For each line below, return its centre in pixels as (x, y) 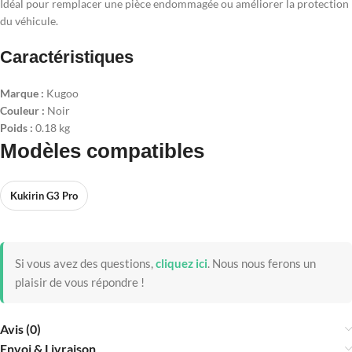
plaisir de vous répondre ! (80, 282)
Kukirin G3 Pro (44, 196)
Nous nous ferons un (263, 264)
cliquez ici (181, 264)
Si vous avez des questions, (84, 264)
